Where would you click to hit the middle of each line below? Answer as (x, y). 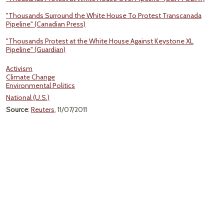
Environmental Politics (40, 85)
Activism (19, 68)
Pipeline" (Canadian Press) (46, 24)
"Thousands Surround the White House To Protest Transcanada (104, 15)
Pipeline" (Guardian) (36, 49)
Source (17, 109)
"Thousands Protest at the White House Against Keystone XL (100, 41)
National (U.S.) (28, 97)
